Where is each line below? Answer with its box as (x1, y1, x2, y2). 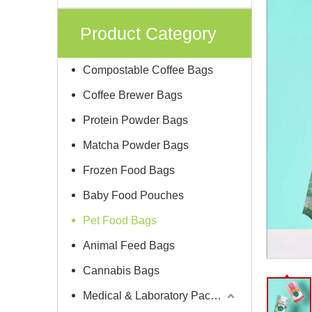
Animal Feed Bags (83, 240, 175, 251)
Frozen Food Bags (83, 164, 175, 176)
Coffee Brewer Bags (83, 89, 182, 101)
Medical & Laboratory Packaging (210, 290, 221, 302)
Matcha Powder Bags (83, 139, 189, 151)
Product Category (80, 24, 217, 43)
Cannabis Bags (83, 265, 159, 276)
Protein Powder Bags (83, 114, 188, 126)
